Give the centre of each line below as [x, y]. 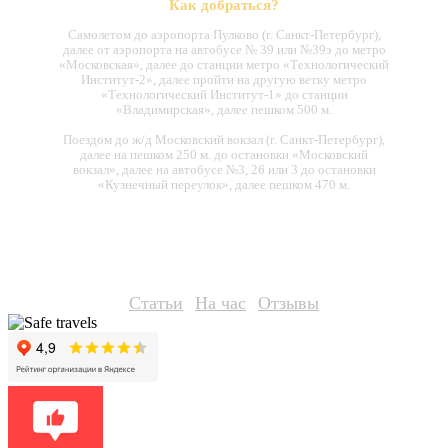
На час [220, 302]
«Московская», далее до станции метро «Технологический [224, 64]
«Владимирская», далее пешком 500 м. [224, 109]
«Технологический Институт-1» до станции [224, 94]
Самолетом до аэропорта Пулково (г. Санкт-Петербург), [224, 34]
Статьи [156, 302]
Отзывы [288, 302]
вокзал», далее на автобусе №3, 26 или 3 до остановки [224, 169]
